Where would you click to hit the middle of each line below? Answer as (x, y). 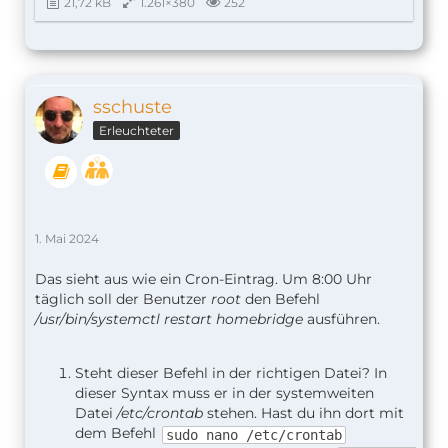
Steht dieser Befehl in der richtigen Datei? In (231, 373)
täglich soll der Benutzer (123, 299)
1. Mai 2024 (67, 239)
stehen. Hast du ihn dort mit (303, 413)
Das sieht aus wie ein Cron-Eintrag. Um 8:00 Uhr (203, 279)
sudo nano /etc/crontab (254, 434)
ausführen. (341, 319)
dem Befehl (117, 433)
